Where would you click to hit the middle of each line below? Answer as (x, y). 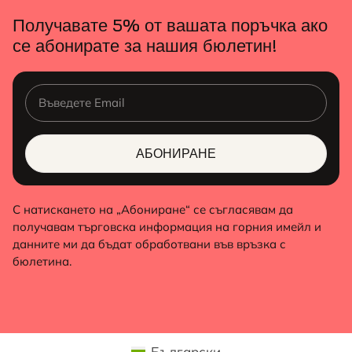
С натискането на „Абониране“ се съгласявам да (153, 209)
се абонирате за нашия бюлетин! (145, 45)
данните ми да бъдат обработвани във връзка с (149, 244)
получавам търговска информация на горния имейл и (167, 226)
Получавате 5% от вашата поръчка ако (170, 25)
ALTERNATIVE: (63, 183)
